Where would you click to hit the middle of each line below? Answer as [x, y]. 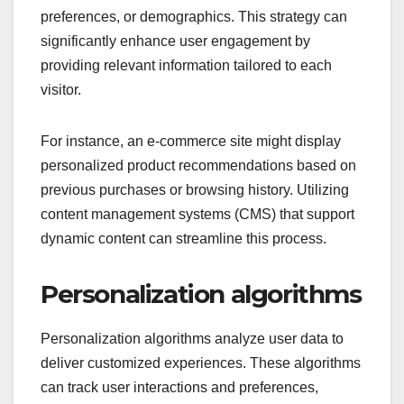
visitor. [61, 90]
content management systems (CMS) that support [197, 215]
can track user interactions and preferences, [179, 388]
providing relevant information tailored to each [186, 66]
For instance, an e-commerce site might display [191, 142]
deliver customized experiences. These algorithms [201, 363]
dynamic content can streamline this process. [184, 239]
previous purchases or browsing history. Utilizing [195, 190]
